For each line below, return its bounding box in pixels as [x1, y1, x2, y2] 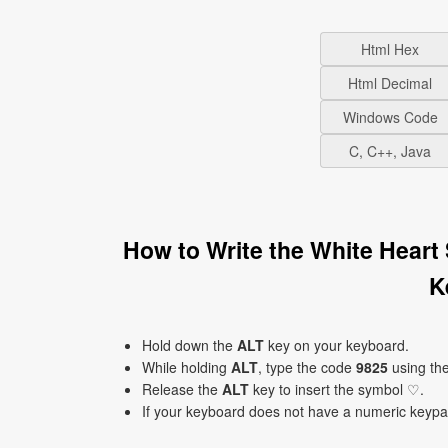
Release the [142, 379, 222, 399]
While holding [142, 357, 231, 377]
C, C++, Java [349, 141, 431, 161]
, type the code [258, 357, 356, 377]
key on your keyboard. [264, 335, 409, 355]
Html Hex [361, 39, 419, 59]
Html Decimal [348, 73, 432, 93]
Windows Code [342, 107, 438, 127]
